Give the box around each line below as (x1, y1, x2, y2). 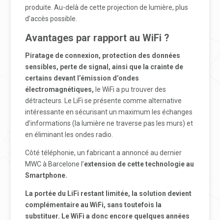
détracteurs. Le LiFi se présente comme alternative (25, 97, 182, 105)
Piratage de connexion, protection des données (25, 52, 181, 59)
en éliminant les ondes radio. (25, 131, 113, 138)
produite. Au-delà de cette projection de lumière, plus (25, 3, 189, 11)
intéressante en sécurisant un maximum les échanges (25, 108, 193, 116)
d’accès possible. (25, 15, 78, 23)
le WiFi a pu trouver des (95, 85, 166, 93)
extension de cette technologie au (84, 160, 194, 168)
